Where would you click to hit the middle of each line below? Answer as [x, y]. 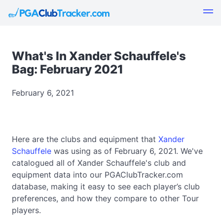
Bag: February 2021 [68, 69]
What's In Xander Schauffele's [99, 56]
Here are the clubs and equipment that [85, 139]
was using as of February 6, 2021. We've [127, 151]
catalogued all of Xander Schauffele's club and [99, 163]
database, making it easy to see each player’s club [106, 186]
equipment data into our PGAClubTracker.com [97, 175]
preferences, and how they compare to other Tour [105, 198]
